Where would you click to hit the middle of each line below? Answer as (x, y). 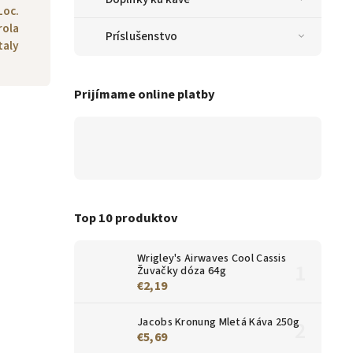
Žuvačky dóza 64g (182, 271)
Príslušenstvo (142, 37)
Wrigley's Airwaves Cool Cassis (212, 258)
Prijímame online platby (145, 94)
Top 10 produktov (126, 218)
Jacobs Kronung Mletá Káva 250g (218, 322)
